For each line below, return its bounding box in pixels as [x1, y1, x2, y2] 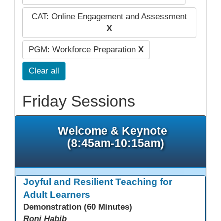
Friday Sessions [22, 92, 135, 110]
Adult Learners [23, 189, 90, 200]
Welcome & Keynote [58, 124, 173, 137]
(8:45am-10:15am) [67, 136, 164, 149]
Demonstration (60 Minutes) [23, 202, 132, 212]
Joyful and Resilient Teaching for [23, 177, 172, 187]
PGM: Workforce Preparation [28, 44, 138, 54]
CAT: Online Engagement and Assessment [32, 11, 187, 21]
